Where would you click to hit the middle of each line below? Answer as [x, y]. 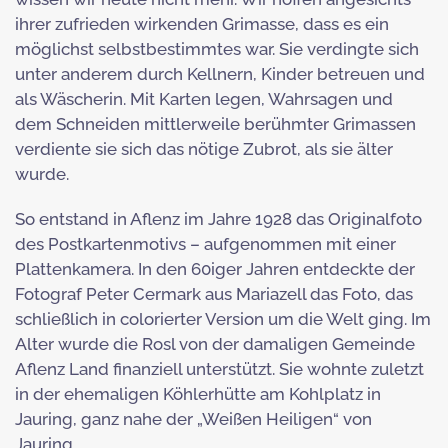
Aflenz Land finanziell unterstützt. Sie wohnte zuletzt [219, 369]
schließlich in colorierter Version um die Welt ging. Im [223, 319]
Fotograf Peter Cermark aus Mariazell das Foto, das [214, 294]
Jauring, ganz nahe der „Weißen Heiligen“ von [193, 419]
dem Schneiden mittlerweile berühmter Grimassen [215, 124]
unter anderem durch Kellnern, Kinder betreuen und [220, 74]
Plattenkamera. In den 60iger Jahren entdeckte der [215, 269]
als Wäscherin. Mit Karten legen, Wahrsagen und [204, 99]
